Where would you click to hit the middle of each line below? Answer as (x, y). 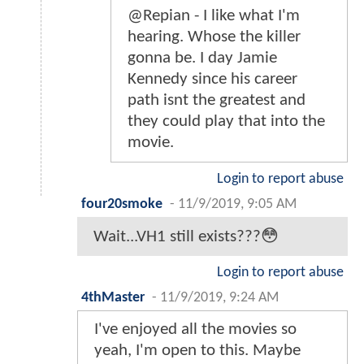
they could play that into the (226, 122)
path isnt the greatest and (217, 101)
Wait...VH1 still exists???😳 (186, 237)
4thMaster (113, 298)
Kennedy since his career (212, 80)
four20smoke (122, 205)
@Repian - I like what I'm (214, 16)
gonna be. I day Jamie (202, 58)
